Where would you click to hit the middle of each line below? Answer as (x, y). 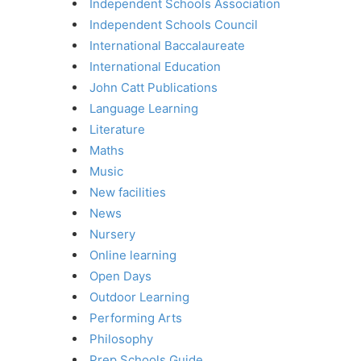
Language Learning (144, 108)
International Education (155, 66)
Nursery (112, 234)
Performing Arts (136, 317)
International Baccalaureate (167, 45)
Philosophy (121, 338)
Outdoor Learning (139, 297)
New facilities (128, 192)
